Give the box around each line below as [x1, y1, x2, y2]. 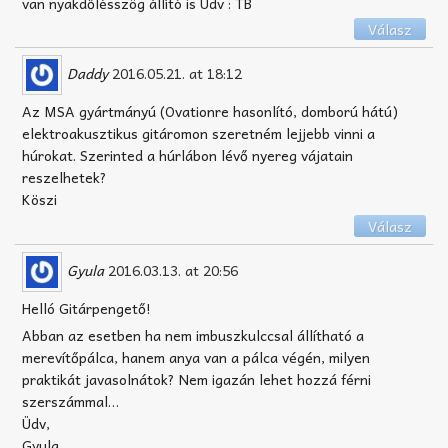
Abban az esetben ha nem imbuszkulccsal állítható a [22, 324, 364, 346]
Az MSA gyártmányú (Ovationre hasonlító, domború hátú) [22, 100, 398, 123]
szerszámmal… [22, 390, 119, 412]
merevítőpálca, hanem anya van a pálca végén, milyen [22, 346, 370, 368]
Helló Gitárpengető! [22, 297, 151, 320]
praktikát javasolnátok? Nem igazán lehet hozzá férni [22, 368, 371, 390]
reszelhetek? [22, 166, 107, 189]
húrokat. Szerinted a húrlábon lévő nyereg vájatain [22, 144, 353, 167]
